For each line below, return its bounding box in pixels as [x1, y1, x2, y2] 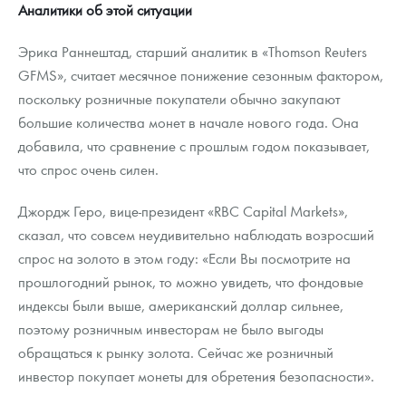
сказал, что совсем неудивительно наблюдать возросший [18, 225, 374, 245]
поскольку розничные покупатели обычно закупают [18, 89, 340, 109]
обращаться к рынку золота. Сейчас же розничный [18, 343, 333, 362]
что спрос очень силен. [18, 159, 159, 179]
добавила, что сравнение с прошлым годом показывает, [18, 136, 370, 156]
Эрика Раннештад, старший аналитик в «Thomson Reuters [18, 42, 367, 62]
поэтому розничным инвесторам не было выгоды [18, 319, 324, 339]
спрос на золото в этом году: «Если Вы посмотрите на [18, 248, 351, 268]
